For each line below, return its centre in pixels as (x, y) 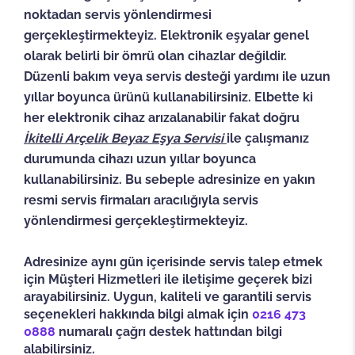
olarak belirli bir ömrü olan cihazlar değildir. (155, 56)
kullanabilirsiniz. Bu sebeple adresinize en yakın (170, 180)
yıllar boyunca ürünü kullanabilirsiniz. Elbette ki (168, 97)
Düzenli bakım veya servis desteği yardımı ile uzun (177, 77)
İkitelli (44, 139)
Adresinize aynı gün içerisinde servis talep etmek (173, 262)
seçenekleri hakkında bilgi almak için (138, 315)
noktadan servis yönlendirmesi (118, 15)
